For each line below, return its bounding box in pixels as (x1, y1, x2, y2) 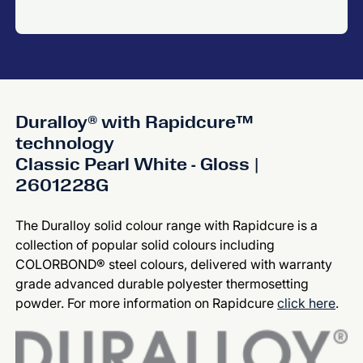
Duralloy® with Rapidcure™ (15, 111, 254, 133)
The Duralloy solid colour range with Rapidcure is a (15, 217, 318, 233)
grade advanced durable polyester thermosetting (15, 275, 310, 292)
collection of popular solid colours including (15, 237, 275, 253)
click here (277, 295, 336, 311)
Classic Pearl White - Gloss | (15, 153, 260, 175)
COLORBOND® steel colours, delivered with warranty (15, 256, 333, 272)
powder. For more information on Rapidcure (15, 295, 278, 311)
